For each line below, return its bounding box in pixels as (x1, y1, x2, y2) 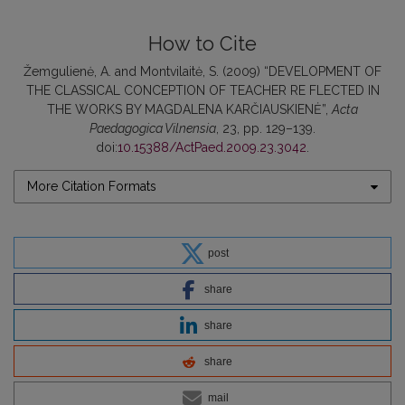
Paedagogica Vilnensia (89, 121, 216, 136)
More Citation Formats (27, 179, 156, 193)
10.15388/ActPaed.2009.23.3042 (118, 140, 306, 155)
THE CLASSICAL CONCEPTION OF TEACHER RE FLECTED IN (25, 83, 380, 98)
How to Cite (148, 33, 257, 55)
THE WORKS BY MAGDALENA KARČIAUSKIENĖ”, (47, 102, 332, 117)
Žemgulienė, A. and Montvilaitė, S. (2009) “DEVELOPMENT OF (24, 64, 381, 79)
